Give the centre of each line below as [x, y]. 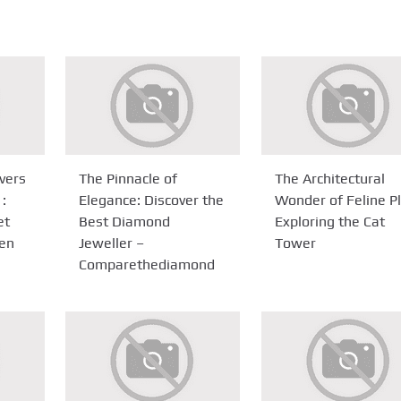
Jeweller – [112, 243]
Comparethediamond [147, 264]
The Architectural [329, 178]
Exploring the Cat [329, 221]
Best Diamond [125, 221]
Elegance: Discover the [152, 200]
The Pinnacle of [128, 178]
